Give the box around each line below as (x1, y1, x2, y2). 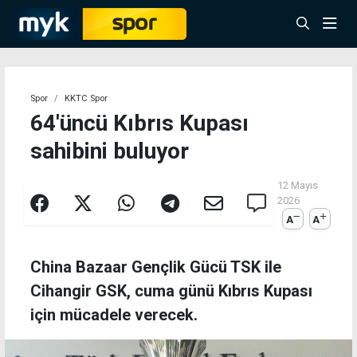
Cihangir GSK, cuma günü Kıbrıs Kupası (30, 281, 312, 301)
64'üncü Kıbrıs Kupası (30, 110, 249, 136)
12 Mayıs (277, 179, 319, 191)
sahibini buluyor (30, 138, 189, 164)
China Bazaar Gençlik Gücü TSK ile (30, 257, 281, 277)
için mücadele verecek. (30, 305, 198, 325)
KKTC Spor (65, 93, 108, 104)
